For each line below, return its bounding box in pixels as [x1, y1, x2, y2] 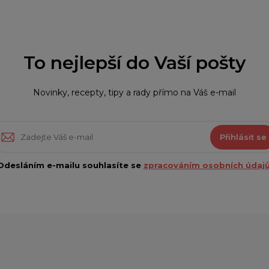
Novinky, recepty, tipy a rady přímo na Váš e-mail [33, 87, 236, 98]
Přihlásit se [219, 131, 267, 142]
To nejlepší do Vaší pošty [23, 52, 246, 74]
